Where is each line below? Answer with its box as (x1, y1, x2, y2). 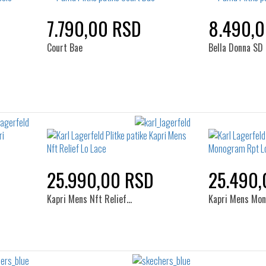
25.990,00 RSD (46, 166, 154, 194)
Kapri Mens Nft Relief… (46, 192, 132, 206)
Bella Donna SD (208, 40, 263, 55)
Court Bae (46, 40, 83, 55)
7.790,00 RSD (46, 14, 141, 42)
